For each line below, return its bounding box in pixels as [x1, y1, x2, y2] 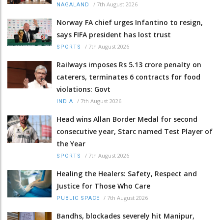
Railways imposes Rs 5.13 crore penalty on [56, 60, 201, 70]
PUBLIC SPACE [56, 195, 100, 202]
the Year [56, 139, 85, 149]
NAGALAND [56, 1, 89, 8]
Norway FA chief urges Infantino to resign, [56, 18, 203, 27]
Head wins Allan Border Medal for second [56, 114, 197, 124]
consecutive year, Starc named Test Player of [56, 127, 213, 137]
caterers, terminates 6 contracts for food [56, 72, 200, 82]
